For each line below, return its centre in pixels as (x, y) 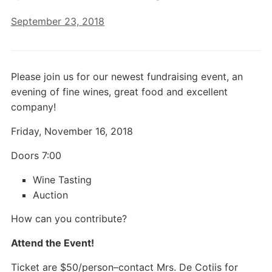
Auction (50, 195)
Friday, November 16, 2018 (72, 131)
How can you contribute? (69, 219)
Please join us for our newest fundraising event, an (127, 76)
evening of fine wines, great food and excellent (119, 92)
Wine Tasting (62, 180)
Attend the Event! (52, 243)
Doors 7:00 (36, 155)
